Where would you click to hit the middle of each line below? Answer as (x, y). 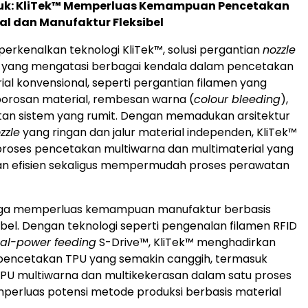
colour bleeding (237, 100)
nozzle (279, 50)
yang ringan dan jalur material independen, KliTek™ (158, 133)
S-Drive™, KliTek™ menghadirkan (186, 243)
